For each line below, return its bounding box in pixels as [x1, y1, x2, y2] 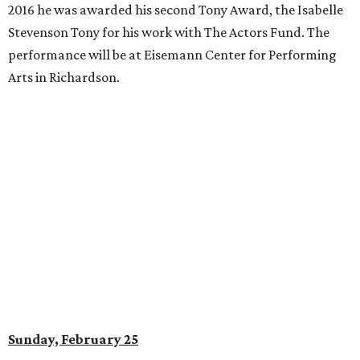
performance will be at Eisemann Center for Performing [8, 47, 337, 63]
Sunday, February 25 [8, 331, 138, 348]
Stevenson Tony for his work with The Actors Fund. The [8, 24, 329, 41]
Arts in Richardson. [8, 69, 120, 86]
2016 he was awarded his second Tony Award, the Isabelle [8, 2, 343, 18]
